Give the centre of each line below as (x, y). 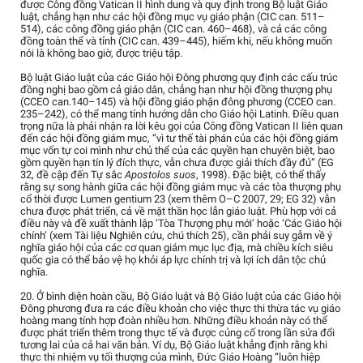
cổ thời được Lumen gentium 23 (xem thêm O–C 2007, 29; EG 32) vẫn (178, 199)
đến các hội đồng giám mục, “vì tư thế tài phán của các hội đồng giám (179, 139)
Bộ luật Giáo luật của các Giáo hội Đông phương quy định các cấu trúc (179, 78)
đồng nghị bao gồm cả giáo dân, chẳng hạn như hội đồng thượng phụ (176, 90)
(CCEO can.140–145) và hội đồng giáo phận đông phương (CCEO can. (178, 102)
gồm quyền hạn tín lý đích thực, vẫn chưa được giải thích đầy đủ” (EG (177, 163)
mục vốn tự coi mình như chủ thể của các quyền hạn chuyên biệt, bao (177, 151)
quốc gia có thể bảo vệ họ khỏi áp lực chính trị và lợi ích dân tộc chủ (173, 260)
